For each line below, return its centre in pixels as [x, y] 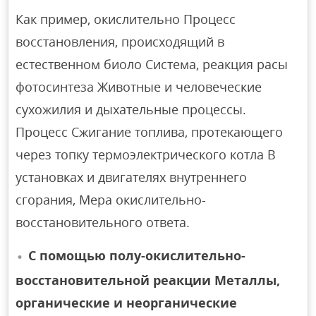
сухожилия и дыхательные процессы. [131, 110]
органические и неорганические [127, 302]
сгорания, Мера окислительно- [111, 200]
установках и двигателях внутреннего [132, 177]
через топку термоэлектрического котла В [146, 155]
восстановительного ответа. [103, 223]
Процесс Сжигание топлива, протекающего [150, 132]
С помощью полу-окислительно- [137, 256]
